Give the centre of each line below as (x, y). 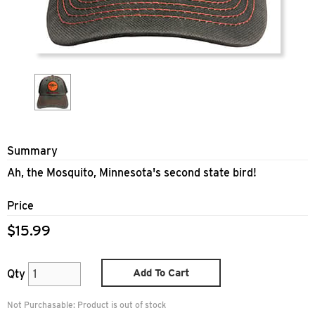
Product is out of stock (122, 305)
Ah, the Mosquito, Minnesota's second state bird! (133, 173)
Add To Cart (161, 272)
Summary (32, 151)
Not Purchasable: (42, 305)
